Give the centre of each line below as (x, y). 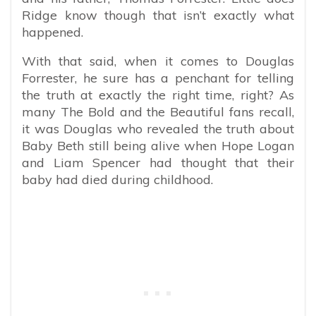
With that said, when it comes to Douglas (158, 61)
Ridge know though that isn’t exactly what (158, 15)
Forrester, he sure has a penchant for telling (158, 78)
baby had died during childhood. (119, 179)
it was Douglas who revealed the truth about (158, 128)
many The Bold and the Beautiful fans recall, (158, 111)
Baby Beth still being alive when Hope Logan (158, 145)
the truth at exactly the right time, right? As (158, 95)
